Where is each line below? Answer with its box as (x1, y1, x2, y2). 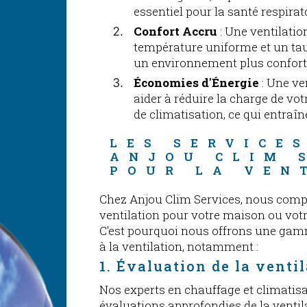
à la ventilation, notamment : (99, 238, 259, 255)
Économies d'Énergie (134, 75, 260, 91)
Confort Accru (134, 23, 218, 40)
